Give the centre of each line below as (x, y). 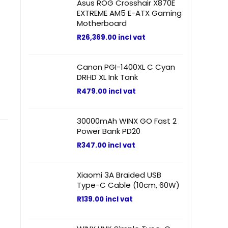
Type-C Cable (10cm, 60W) (128, 185)
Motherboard (102, 23)
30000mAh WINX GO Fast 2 (127, 121)
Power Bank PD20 (109, 131)
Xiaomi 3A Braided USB (119, 175)
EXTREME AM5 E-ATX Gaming (129, 13)
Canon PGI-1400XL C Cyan (126, 67)
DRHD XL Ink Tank (107, 77)
